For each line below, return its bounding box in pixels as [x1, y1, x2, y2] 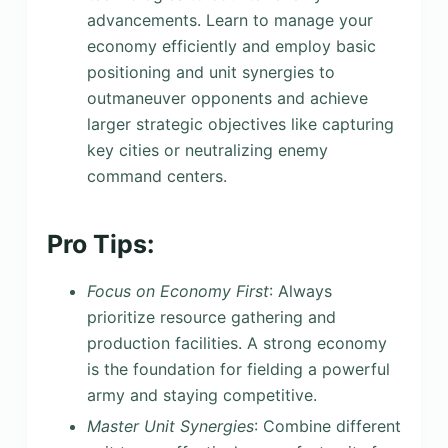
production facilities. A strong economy [86, 333, 387, 354]
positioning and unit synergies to [86, 61, 335, 82]
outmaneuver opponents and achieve [86, 87, 368, 108]
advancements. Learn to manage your [86, 9, 373, 30]
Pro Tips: [46, 229, 154, 260]
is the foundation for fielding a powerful [86, 359, 390, 380]
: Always [268, 281, 332, 302]
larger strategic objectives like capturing [86, 113, 394, 134]
